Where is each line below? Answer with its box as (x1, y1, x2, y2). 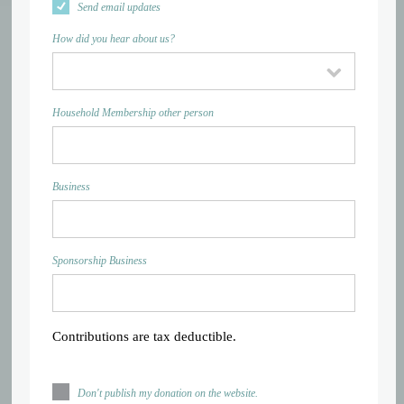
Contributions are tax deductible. (52, 329, 237, 344)
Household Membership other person (52, 106, 215, 119)
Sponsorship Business (52, 254, 148, 267)
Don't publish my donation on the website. (78, 387, 259, 399)
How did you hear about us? (52, 32, 176, 45)
